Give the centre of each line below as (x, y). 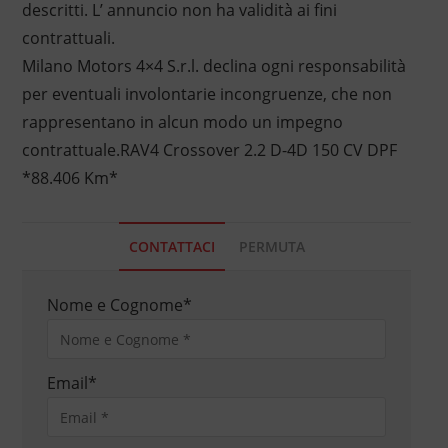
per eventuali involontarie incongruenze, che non (206, 94)
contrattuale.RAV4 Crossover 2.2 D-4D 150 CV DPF (209, 150)
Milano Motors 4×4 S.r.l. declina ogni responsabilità (213, 66)
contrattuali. (68, 38)
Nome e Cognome (114, 305)
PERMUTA (271, 247)
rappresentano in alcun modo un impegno (182, 122)
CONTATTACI (171, 247)
